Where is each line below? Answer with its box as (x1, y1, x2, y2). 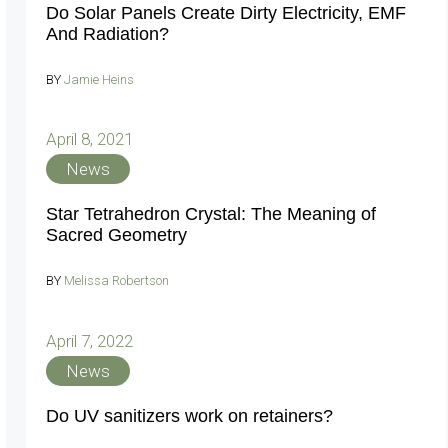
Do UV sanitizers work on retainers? (46, 405, 333, 426)
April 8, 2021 (46, 129, 133, 149)
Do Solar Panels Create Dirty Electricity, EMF (46, 2, 406, 23)
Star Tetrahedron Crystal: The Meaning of (46, 204, 376, 224)
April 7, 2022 (46, 330, 133, 351)
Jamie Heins (64, 71, 134, 87)
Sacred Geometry (46, 225, 187, 245)
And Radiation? (46, 23, 169, 44)
